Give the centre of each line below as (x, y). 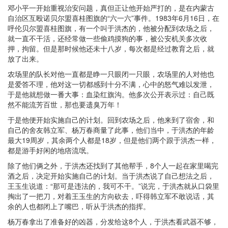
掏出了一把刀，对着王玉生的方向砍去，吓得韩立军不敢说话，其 (111, 196)
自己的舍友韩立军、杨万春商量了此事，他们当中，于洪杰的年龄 (111, 130)
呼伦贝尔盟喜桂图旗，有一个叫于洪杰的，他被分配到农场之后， (111, 28)
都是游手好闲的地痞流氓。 (50, 150)
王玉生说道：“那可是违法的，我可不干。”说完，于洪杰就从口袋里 (113, 186)
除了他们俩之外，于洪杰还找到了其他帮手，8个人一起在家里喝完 (113, 165)
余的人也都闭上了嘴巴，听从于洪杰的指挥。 (79, 206)
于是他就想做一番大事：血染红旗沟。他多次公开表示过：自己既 (111, 94)
